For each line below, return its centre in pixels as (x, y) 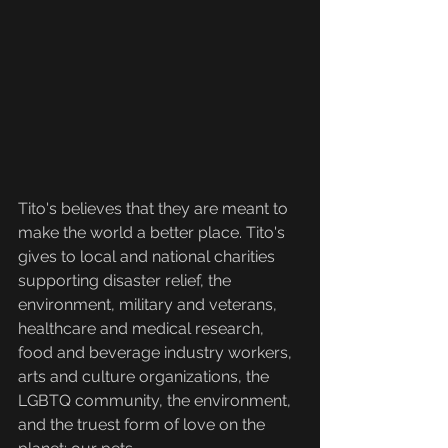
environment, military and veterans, (149, 304)
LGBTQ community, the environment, (156, 400)
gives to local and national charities (148, 256)
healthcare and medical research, (143, 328)
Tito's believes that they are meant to (155, 208)
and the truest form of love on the (143, 424)
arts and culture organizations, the (145, 376)
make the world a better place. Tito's (153, 232)
